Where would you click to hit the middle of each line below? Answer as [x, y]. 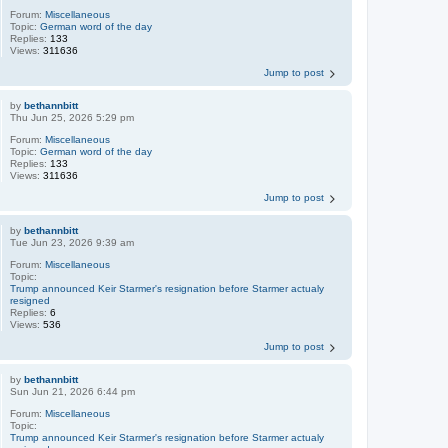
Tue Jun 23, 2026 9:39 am [72, 243]
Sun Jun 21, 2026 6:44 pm [73, 392]
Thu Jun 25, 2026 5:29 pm [72, 118]
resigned [30, 301]
